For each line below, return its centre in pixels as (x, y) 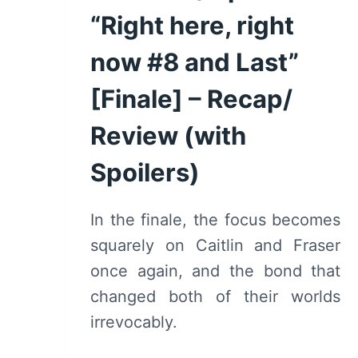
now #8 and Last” (195, 62)
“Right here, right (192, 25)
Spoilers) (145, 172)
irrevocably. (134, 322)
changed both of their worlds (216, 296)
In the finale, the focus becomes (216, 219)
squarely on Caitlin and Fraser (216, 245)
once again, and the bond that (216, 270)
